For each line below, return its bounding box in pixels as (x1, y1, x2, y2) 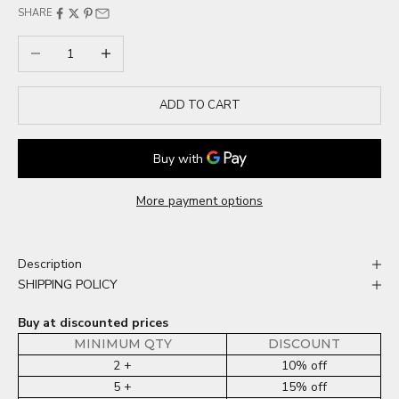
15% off (281, 379, 327, 396)
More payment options (136, 192, 263, 210)
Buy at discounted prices (18, 314, 168, 332)
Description (18, 256, 82, 273)
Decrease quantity (18, 37, 122, 55)
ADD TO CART (159, 96, 240, 113)
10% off (281, 357, 327, 375)
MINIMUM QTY (73, 336, 172, 353)
